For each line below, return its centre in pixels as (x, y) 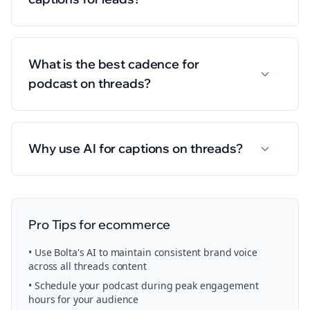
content (128, 266)
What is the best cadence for (114, 64)
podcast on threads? (90, 83)
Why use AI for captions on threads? (136, 148)
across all (51, 266)
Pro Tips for (64, 225)
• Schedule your (66, 285)
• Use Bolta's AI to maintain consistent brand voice (143, 252)
